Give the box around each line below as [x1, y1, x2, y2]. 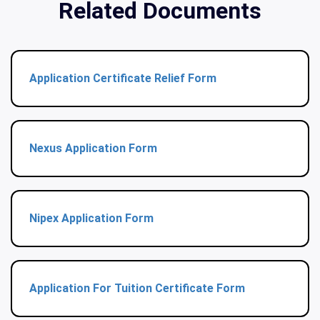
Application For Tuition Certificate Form [29, 281, 245, 295]
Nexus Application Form [29, 141, 157, 155]
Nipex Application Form [29, 211, 154, 225]
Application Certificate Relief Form [29, 71, 216, 85]
